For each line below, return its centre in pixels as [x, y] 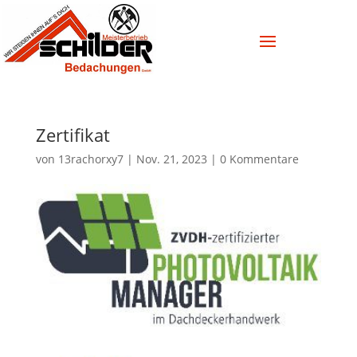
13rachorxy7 [90, 159]
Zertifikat [73, 135]
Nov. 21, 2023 [171, 159]
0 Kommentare [259, 159]
